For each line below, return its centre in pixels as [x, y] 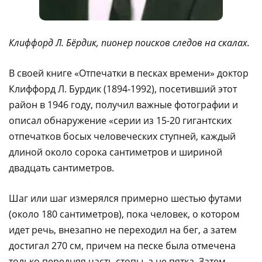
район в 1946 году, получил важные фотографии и [123, 104]
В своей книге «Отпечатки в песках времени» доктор [129, 73]
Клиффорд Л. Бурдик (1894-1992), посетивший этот [123, 89]
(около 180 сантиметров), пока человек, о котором [124, 214]
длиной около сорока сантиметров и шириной [116, 152]
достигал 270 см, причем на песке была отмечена [122, 245]
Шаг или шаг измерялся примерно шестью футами [125, 198]
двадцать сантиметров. [61, 168]
